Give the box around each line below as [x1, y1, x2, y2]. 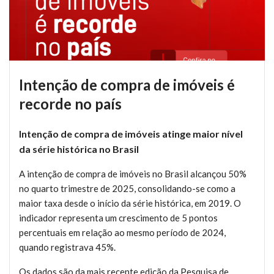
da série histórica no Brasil [19, 143, 139, 155]
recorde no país [19, 95, 122, 113]
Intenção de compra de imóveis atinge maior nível [19, 128, 243, 140]
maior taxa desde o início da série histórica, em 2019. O [19, 198, 241, 209]
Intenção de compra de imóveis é [19, 76, 235, 94]
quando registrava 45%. [19, 242, 116, 253]
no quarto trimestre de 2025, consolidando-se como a [19, 183, 235, 194]
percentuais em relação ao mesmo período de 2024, [19, 227, 226, 239]
